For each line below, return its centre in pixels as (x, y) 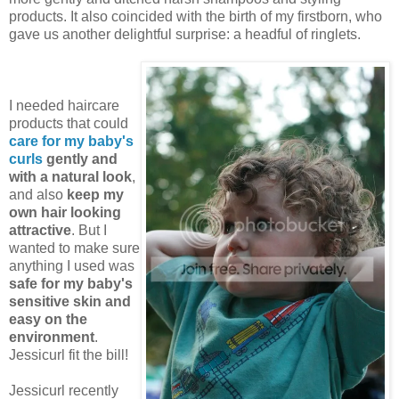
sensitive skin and (70, 301)
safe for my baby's (71, 283)
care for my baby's (71, 141)
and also (38, 194)
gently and (82, 159)
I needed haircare (64, 105)
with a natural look (70, 176)
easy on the (48, 319)
